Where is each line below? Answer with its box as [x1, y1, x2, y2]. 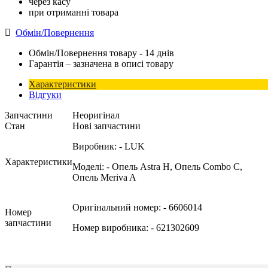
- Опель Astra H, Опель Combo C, [106, 162, 242, 172]
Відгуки [29, 90, 62, 100]
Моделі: [72, 162, 106, 172]
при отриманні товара [29, 7, 118, 17]
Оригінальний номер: [72, 202, 163, 212]
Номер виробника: [72, 223, 151, 233]
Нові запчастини [72, 121, 141, 131]
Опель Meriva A [72, 172, 136, 182]
